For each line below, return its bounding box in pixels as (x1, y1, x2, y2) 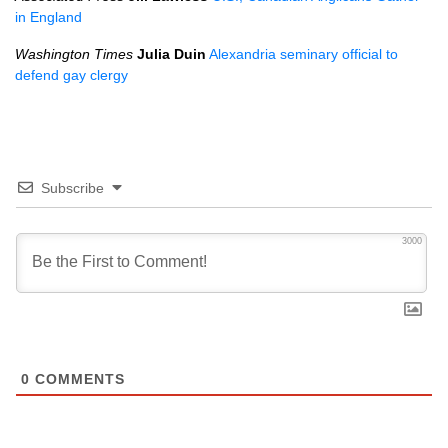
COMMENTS (30, 371, 125, 387)
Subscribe (41, 180, 104, 196)
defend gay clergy (15, 67, 128, 83)
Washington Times (15, 46, 133, 62)
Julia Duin (137, 46, 206, 62)
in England (15, 9, 82, 25)
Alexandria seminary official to (209, 46, 398, 62)
